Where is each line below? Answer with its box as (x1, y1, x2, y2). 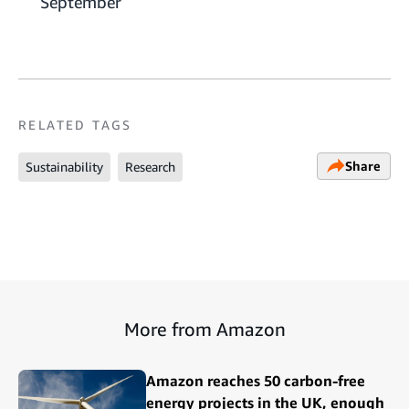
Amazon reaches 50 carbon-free (146, 371, 365, 390)
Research (125, 158, 175, 174)
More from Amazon (123, 318, 286, 340)
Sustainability (26, 158, 103, 174)
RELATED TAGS (18, 116, 132, 132)
